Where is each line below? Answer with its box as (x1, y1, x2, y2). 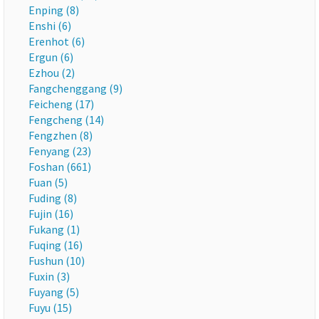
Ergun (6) (28, 50, 73, 64)
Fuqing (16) (28, 238, 83, 252)
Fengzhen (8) (28, 128, 93, 142)
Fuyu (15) (28, 300, 72, 315)
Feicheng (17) (28, 97, 94, 111)
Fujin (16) (28, 206, 73, 221)
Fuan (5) (28, 175, 68, 189)
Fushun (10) (28, 253, 85, 268)
